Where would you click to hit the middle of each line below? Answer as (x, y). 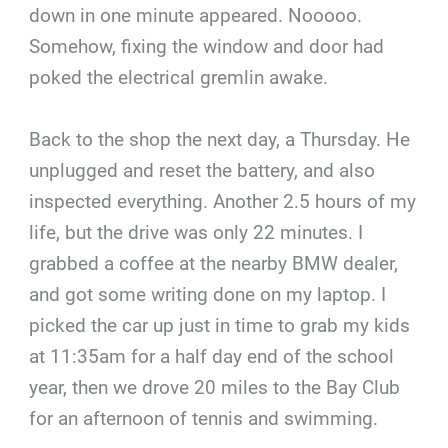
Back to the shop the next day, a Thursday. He (220, 139)
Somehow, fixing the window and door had (207, 47)
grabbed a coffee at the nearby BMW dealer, (214, 263)
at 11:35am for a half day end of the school (212, 356)
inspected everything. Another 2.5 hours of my (223, 201)
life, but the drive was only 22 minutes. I (196, 232)
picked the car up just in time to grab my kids (220, 325)
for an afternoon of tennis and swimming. (204, 418)
